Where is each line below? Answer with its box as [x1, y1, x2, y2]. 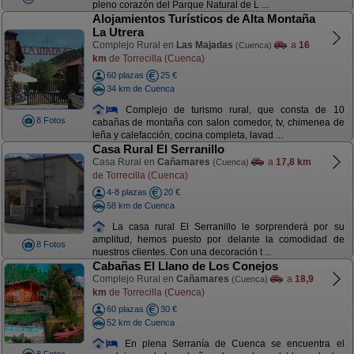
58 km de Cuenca [106, 200, 175, 210]
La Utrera [92, 25, 144, 39]
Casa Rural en [92, 156, 157, 168]
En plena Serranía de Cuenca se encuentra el [119, 337, 345, 349]
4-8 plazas [106, 187, 147, 197]
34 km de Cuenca [106, 83, 175, 93]
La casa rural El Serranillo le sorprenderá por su [106, 220, 345, 232]
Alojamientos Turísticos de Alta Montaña [92, 12, 315, 25]
